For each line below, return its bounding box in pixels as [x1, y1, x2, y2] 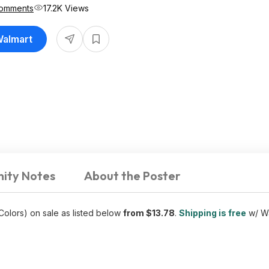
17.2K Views [43, 2, 89, 13]
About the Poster [84, 168, 181, 183]
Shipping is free [179, 208, 246, 218]
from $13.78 [123, 208, 175, 218]
